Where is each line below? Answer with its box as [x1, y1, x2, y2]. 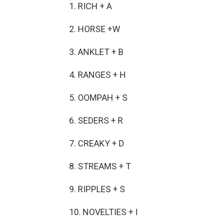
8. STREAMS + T [69, 161, 131, 171]
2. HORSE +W [69, 23, 120, 34]
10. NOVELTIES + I [69, 206, 138, 217]
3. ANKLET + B [69, 46, 124, 57]
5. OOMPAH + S [69, 92, 127, 103]
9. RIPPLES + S [69, 183, 125, 194]
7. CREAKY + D [69, 138, 124, 148]
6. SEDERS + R [69, 115, 123, 126]
